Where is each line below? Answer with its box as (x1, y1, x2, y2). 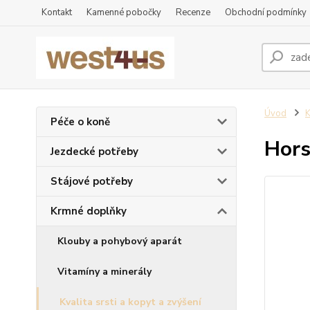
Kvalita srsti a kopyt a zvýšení (60, 295, 201, 309)
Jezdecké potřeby (51, 145, 138, 158)
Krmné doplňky (51, 204, 127, 218)
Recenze (176, 6, 210, 19)
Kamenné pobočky (86, 6, 161, 19)
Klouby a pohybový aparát (57, 235, 182, 248)
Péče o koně (51, 115, 110, 129)
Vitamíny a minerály (57, 265, 152, 278)
